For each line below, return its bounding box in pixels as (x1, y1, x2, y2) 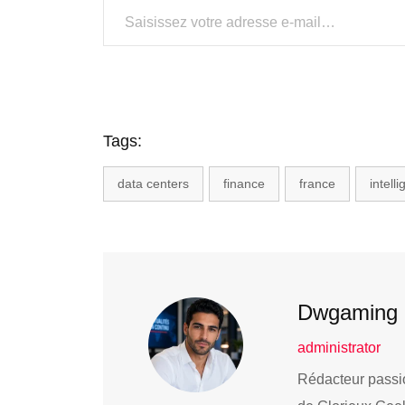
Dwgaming (297, 299, 398, 325)
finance (223, 175, 265, 191)
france (299, 175, 335, 191)
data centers (118, 175, 189, 191)
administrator (297, 339, 381, 355)
